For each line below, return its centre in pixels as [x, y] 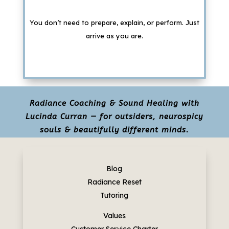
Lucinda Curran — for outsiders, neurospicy [114, 116]
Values [114, 215]
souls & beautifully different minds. [114, 130]
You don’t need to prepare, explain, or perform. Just [114, 22]
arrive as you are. [114, 36]
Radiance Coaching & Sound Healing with [114, 103]
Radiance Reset [114, 182]
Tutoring [114, 195]
